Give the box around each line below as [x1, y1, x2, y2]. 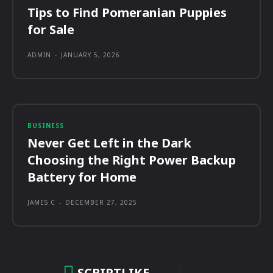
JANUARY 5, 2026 [61, 50, 120, 59]
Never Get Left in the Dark [27, 134, 191, 151]
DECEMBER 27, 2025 [65, 197, 137, 207]
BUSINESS [27, 121, 64, 130]
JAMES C [27, 197, 55, 207]
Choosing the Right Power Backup [27, 151, 236, 168]
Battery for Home [27, 168, 136, 185]
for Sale [27, 21, 74, 38]
